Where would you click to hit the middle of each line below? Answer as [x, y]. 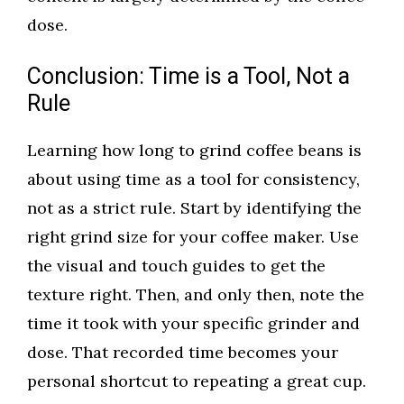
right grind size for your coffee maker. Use [193, 237]
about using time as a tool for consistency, [193, 179]
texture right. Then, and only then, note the [196, 295]
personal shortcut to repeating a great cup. [197, 381]
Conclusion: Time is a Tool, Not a [188, 78]
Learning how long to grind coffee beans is [194, 151]
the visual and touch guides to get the [176, 266]
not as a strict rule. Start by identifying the [194, 208]
